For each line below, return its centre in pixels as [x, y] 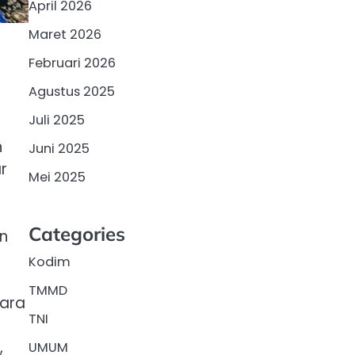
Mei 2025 [57, 177]
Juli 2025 [57, 120]
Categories [77, 233]
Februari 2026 [72, 63]
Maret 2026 [65, 34]
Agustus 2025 [72, 91]
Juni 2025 [59, 148]
